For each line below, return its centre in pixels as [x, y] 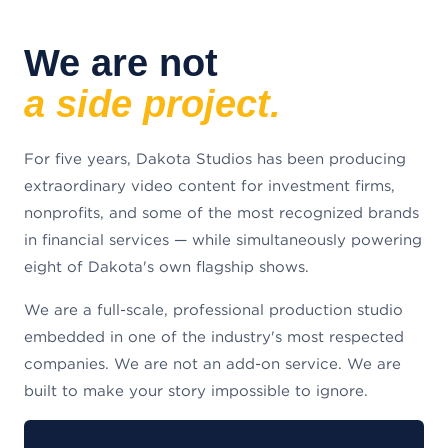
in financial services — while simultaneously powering [223, 239]
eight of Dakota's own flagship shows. [166, 266]
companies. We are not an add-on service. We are [212, 363]
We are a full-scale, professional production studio [213, 309]
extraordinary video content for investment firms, [209, 185]
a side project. [152, 103]
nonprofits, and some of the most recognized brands [221, 212]
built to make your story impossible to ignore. [196, 390]
